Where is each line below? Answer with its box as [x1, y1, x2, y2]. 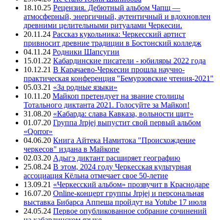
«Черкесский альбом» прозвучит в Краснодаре [53, 180, 209, 189]
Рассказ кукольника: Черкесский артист [53, 29, 186, 38]
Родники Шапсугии [53, 47, 119, 56]
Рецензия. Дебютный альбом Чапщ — [53, 3, 180, 12]
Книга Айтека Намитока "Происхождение [53, 136, 195, 144]
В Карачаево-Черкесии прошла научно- [53, 65, 185, 74]
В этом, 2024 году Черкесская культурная [53, 162, 191, 171]
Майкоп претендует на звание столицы [53, 91, 184, 100]
